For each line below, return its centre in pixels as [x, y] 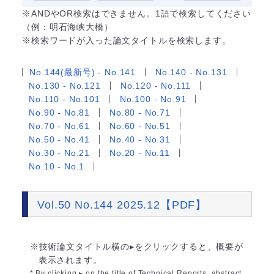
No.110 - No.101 [65, 99]
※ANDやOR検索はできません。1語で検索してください [137, 13]
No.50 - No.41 [60, 139]
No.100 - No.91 [153, 99]
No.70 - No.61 [60, 126]
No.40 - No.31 [140, 139]
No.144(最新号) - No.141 [83, 72]
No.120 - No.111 [156, 85]
